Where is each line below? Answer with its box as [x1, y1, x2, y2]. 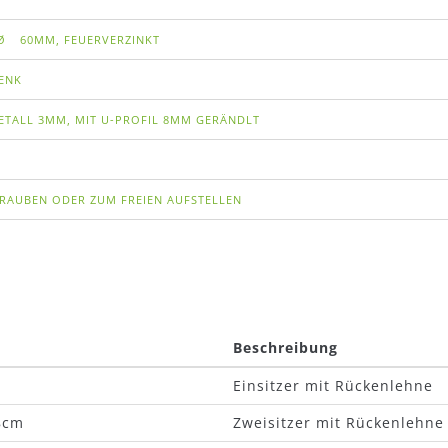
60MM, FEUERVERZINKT [16, 32, 160, 47]
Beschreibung [233, 338, 338, 357]
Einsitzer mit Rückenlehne [233, 376, 433, 395]
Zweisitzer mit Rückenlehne [233, 413, 444, 432]
